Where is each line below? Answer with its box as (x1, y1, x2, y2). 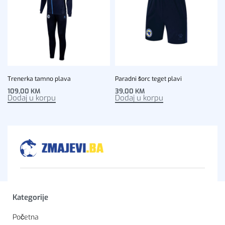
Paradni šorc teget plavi (115, 74, 182, 83)
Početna (13, 212, 39, 222)
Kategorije (13, 192, 48, 203)
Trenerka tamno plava (8, 74, 71, 83)
